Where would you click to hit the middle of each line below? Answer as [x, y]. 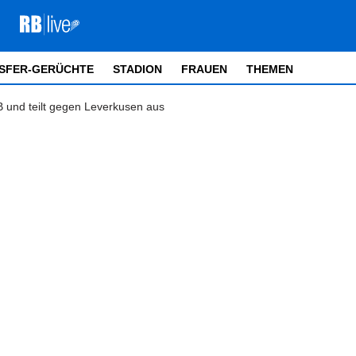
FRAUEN [204, 69]
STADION [137, 69]
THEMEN [270, 69]
